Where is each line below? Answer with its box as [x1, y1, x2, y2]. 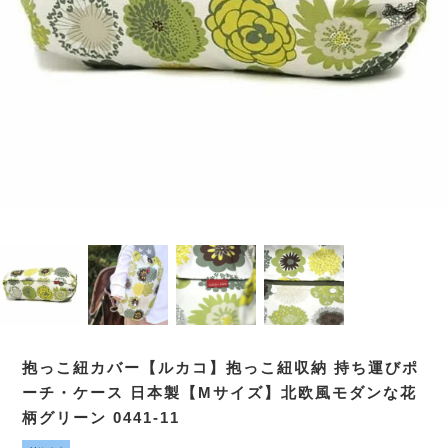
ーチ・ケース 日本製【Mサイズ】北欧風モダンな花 [22, 384, 418, 401]
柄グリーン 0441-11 [22, 409, 181, 426]
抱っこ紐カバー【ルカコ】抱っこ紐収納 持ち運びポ [22, 359, 420, 376]
